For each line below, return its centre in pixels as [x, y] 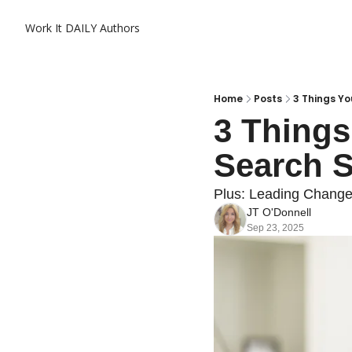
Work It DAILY [61, 28]
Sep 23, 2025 [275, 228]
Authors [120, 28]
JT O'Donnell [279, 212]
